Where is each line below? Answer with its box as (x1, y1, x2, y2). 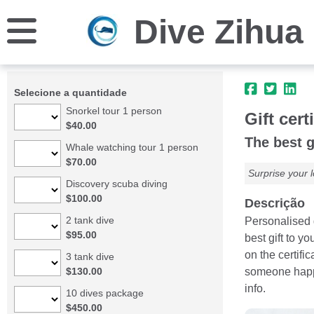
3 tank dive (65, 251, 114, 262)
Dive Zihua (133, 13, 303, 50)
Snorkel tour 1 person (65, 105, 162, 116)
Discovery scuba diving (65, 178, 168, 189)
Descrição (244, 196, 305, 210)
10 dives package (65, 287, 144, 299)
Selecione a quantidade (14, 87, 127, 98)
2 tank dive (65, 214, 114, 226)
